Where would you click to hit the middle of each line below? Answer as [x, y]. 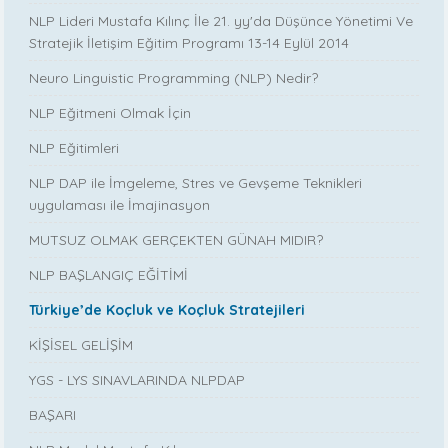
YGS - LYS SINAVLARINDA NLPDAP [137, 380]
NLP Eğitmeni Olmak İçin [110, 113]
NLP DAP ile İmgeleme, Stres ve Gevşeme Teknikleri [196, 183]
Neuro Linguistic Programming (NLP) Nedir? [174, 78]
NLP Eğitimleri [74, 148]
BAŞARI [53, 415]
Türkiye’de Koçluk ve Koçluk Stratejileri [167, 310]
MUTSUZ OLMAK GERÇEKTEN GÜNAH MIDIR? [176, 240]
